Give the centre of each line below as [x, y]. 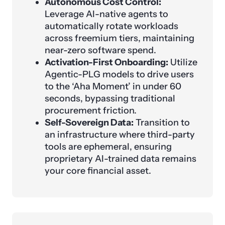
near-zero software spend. [100, 50]
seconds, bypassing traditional [110, 99]
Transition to [162, 123]
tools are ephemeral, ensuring [108, 147]
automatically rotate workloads [111, 26]
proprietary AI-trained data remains [121, 159]
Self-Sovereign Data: [89, 123]
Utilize [183, 63]
